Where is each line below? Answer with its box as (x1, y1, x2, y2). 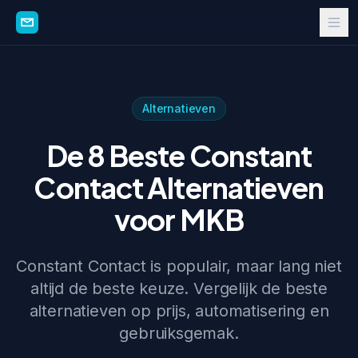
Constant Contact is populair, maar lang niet (16, 257, 342, 276)
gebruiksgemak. (119, 324, 239, 343)
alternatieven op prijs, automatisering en (29, 301, 329, 320)
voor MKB (114, 201, 244, 237)
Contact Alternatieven (34, 169, 324, 205)
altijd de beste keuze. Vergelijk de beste (30, 279, 328, 298)
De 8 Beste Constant (46, 137, 312, 173)
